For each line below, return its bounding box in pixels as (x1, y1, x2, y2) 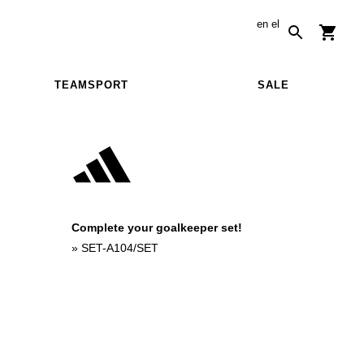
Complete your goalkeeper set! (71, 220, 242, 234)
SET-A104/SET (81, 240, 158, 254)
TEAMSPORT (54, 78, 128, 91)
